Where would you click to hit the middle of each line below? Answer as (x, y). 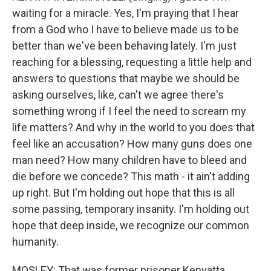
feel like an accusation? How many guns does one (132, 144)
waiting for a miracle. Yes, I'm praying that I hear (126, 13)
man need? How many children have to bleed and (129, 160)
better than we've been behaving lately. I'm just (124, 46)
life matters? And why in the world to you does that (133, 127)
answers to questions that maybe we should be (126, 78)
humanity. (35, 242)
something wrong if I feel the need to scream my (129, 111)
